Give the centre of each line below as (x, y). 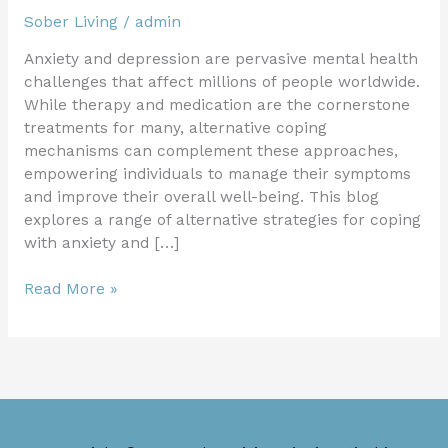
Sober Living (70, 21)
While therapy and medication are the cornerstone (216, 105)
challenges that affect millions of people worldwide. (221, 82)
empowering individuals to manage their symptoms (217, 174)
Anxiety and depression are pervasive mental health (220, 59)
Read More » (70, 289)
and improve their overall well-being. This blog (201, 197)
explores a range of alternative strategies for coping (222, 220)
